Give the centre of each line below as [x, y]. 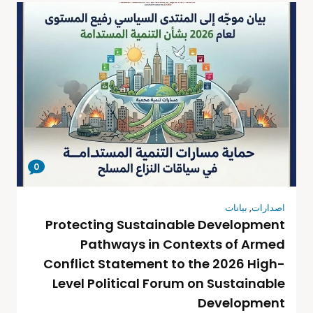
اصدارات [268, 208]
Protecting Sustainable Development [165, 224]
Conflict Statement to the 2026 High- [164, 263]
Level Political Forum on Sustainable [169, 283]
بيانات [236, 208]
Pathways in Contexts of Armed [183, 244]
